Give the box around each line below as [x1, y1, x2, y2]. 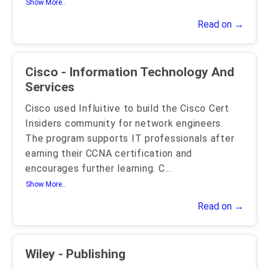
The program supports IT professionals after [25, 133, 235, 145]
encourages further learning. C [25, 163, 165, 175]
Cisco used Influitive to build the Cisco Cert [25, 103, 229, 115]
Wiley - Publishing [25, 247, 125, 262]
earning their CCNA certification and [25, 148, 192, 160]
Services [25, 80, 74, 95]
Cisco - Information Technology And [25, 65, 234, 80]
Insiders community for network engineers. [25, 118, 223, 130]
